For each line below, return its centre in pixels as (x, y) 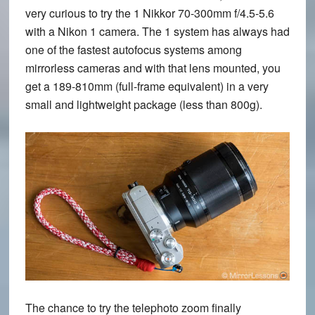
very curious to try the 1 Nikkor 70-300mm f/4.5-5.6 (149, 13)
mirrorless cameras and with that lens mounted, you (153, 67)
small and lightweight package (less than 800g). (143, 104)
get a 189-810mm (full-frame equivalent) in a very (147, 86)
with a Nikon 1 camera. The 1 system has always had (157, 31)
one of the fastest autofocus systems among (133, 49)
